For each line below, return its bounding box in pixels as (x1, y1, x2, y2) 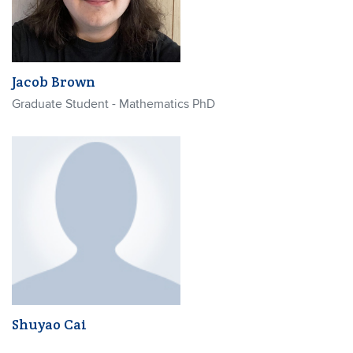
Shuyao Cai (12, 314, 87, 333)
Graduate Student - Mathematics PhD (12, 96, 215, 112)
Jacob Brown (12, 72, 95, 91)
